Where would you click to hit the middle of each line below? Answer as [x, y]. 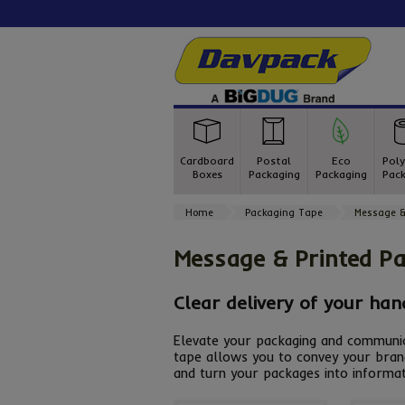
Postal [274, 160]
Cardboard [207, 160]
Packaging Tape [284, 212]
